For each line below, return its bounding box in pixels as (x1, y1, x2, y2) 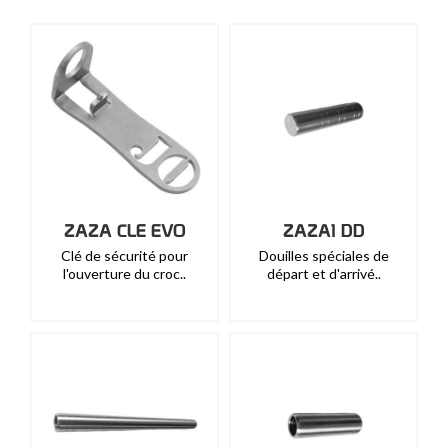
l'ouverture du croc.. (63, 265, 186, 282)
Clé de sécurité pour (61, 247, 188, 264)
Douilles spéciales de (258, 247, 389, 264)
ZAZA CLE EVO (63, 220, 186, 241)
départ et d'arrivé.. (266, 265, 381, 282)
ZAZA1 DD (282, 220, 365, 241)
